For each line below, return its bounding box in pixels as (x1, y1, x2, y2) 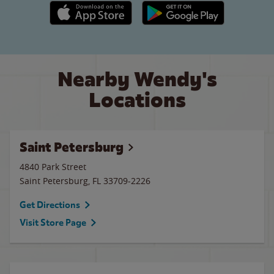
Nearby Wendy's (57, 66, 217, 92)
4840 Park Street (20, 161, 86, 172)
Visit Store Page (20, 217, 86, 228)
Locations (88, 87, 186, 113)
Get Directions (20, 199, 80, 210)
